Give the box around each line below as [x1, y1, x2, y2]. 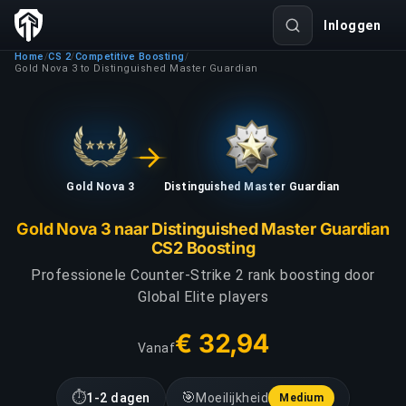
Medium [279, 391, 324, 404]
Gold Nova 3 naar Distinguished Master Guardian [16, 219, 390, 238]
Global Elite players [137, 288, 269, 305]
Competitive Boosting [74, 51, 185, 63]
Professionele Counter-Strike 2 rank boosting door [31, 266, 375, 284]
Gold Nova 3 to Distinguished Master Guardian [14, 63, 258, 74]
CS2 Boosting [150, 238, 256, 257]
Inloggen [324, 18, 381, 33]
